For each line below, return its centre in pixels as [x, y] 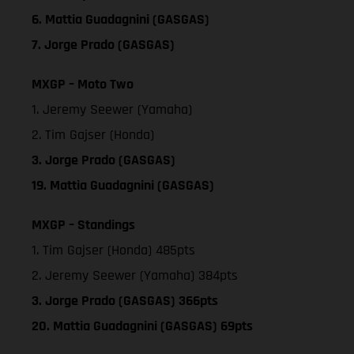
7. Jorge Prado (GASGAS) [103, 44]
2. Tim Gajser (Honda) [93, 134]
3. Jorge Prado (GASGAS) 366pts [125, 300]
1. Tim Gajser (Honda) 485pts [113, 250]
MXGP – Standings [83, 224]
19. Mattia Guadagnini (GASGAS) [123, 185]
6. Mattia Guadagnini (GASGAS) [121, 19]
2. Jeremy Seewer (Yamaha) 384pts [135, 275]
